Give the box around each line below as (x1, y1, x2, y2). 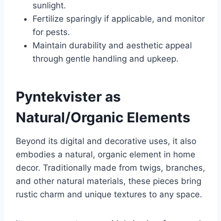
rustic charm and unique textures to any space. (16, 189, 202, 200)
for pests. (33, 27, 70, 37)
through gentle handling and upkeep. (33, 54, 179, 64)
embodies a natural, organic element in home (16, 149, 195, 160)
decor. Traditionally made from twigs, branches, (16, 163, 205, 173)
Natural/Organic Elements (16, 109, 190, 126)
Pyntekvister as (16, 88, 121, 106)
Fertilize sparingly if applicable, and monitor (33, 14, 205, 24)
